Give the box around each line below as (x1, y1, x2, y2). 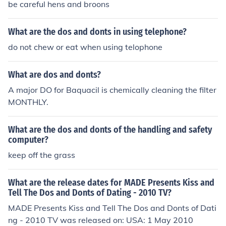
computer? (8, 134, 48, 145)
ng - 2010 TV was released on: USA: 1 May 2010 (8, 215, 193, 225)
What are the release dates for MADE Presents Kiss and (8, 177, 214, 188)
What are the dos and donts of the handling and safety (8, 124, 212, 135)
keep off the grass (8, 150, 75, 160)
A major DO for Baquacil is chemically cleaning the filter (8, 85, 216, 95)
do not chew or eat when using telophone (8, 42, 162, 52)
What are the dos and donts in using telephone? (8, 26, 187, 37)
